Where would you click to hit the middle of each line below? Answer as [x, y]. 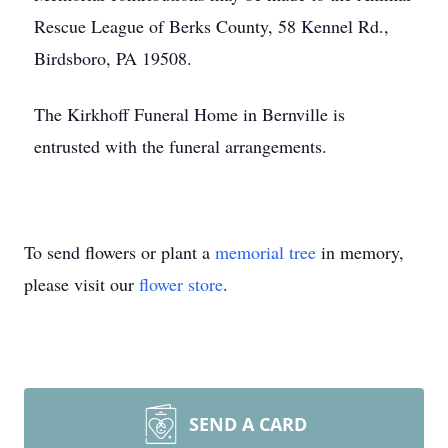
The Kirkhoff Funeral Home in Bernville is [189, 114]
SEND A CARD [248, 424]
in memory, [360, 252]
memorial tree [265, 252]
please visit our [81, 284]
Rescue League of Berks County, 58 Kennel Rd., [211, 26]
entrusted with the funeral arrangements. [180, 146]
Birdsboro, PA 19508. [113, 58]
